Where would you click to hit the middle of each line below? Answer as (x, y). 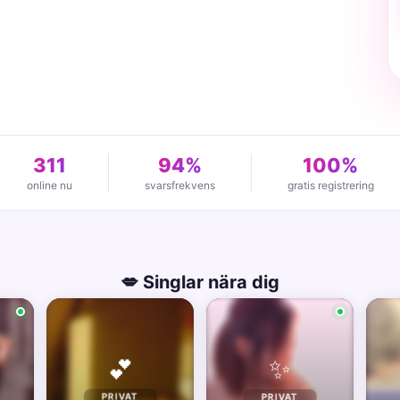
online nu (49, 185)
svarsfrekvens (179, 185)
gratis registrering (330, 185)
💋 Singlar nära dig (200, 282)
